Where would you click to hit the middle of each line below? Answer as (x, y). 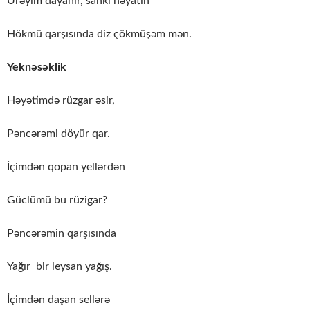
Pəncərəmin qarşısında (62, 234)
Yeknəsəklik (37, 67)
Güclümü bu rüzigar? (57, 200)
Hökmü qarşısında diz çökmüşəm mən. (99, 34)
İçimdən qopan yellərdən (66, 167)
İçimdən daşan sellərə (58, 300)
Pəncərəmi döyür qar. (58, 134)
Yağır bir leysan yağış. (60, 267)
